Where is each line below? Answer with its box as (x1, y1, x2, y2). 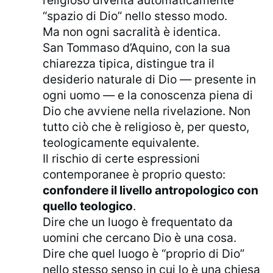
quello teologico (43, 199, 133, 214)
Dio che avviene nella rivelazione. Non (43, 104, 251, 119)
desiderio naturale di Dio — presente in (43, 72, 257, 87)
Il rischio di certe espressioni (43, 151, 200, 166)
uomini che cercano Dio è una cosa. (43, 230, 237, 246)
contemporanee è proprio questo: (43, 167, 226, 182)
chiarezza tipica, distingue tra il (43, 56, 215, 71)
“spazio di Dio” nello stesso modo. (43, 9, 228, 24)
